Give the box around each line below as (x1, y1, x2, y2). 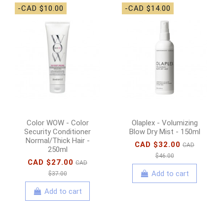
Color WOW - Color (26, 118, 89, 128)
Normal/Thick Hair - (25, 136, 90, 146)
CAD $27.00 (28, 158, 74, 167)
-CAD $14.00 (125, 4, 171, 13)
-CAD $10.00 (18, 4, 64, 13)
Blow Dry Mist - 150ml (129, 127, 200, 137)
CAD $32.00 (135, 140, 181, 149)
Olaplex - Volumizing (131, 118, 198, 128)
